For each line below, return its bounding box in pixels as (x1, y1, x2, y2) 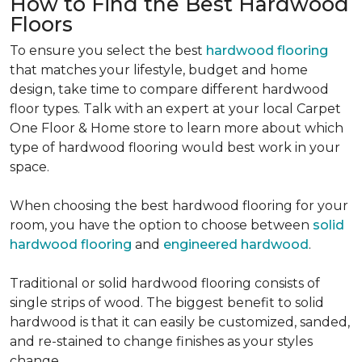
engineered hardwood (163, 237, 309, 252)
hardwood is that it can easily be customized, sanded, (10, 314, 350, 330)
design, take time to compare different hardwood (10, 82, 329, 97)
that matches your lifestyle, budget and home (10, 62, 308, 78)
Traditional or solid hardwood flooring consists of (10, 276, 320, 291)
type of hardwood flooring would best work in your (10, 140, 340, 155)
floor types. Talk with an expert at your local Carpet (10, 101, 341, 116)
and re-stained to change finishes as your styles (10, 334, 313, 349)
